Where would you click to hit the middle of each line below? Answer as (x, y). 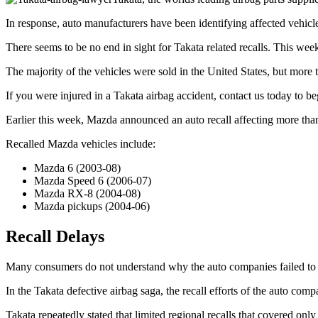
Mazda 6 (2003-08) (77, 168)
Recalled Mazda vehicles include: (81, 143)
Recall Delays (55, 236)
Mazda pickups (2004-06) (92, 206)
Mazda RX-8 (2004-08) (87, 193)
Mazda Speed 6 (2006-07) (93, 180)
